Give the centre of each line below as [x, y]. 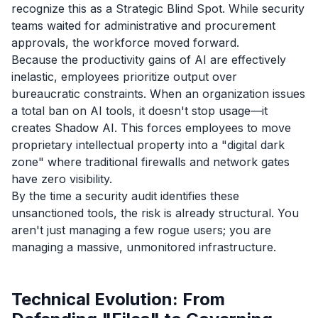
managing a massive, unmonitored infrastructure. [144, 247]
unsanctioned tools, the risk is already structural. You [155, 213]
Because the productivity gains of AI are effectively [149, 59]
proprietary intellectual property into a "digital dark [148, 144]
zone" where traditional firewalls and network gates [150, 161]
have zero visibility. [62, 179]
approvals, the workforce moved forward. [125, 42]
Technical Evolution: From [118, 299]
